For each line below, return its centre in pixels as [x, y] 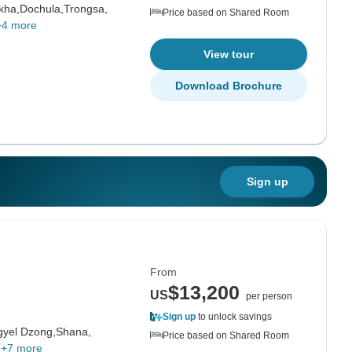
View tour [229, 54]
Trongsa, [85, 9]
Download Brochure [229, 86]
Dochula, [41, 9]
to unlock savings [234, 317]
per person [269, 296]
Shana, [73, 332]
